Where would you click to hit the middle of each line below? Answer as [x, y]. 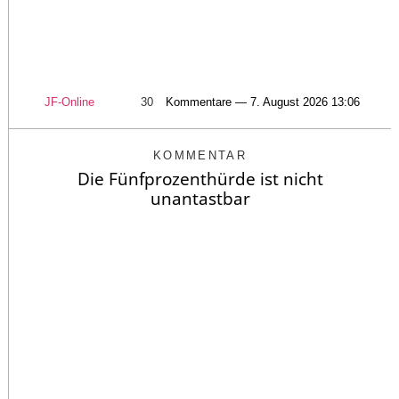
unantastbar [200, 198]
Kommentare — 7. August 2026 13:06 [263, 102]
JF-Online [69, 102]
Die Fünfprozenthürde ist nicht [200, 179]
